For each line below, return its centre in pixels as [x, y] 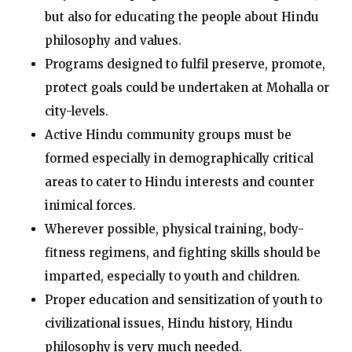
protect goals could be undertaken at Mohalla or [187, 88]
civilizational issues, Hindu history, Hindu [169, 323]
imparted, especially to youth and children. [172, 276]
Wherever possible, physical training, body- [174, 229]
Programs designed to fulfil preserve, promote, [185, 64]
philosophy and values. [113, 40]
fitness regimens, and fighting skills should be [182, 253]
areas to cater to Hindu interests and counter [179, 182]
